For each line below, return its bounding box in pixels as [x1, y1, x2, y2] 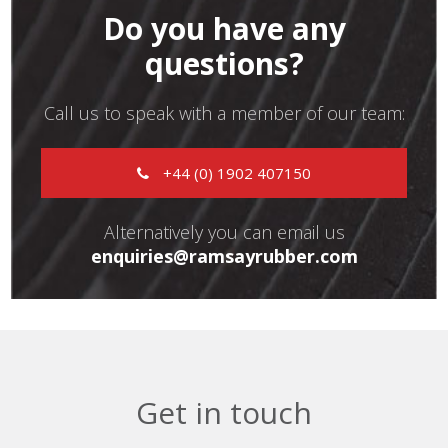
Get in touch [136, 392, 312, 434]
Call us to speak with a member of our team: [43, 101, 405, 126]
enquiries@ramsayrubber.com [90, 244, 358, 269]
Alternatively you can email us [103, 220, 345, 245]
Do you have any [102, 8, 346, 50]
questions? [144, 43, 304, 85]
